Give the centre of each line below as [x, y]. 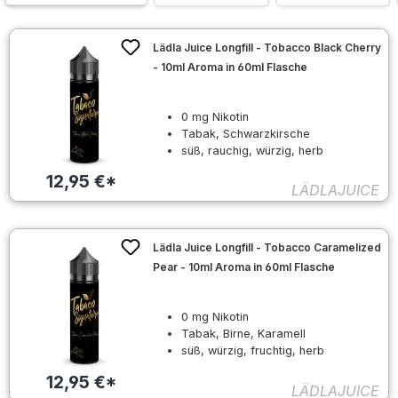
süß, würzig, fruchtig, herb [253, 351]
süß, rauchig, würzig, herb [253, 150]
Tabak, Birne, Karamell [244, 334]
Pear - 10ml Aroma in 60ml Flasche [244, 267]
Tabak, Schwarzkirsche [246, 133]
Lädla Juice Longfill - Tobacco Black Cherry [267, 47]
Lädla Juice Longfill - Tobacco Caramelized [267, 248]
